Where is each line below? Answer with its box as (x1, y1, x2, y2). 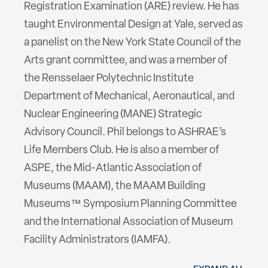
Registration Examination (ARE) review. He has (24, 1, 239, 13)
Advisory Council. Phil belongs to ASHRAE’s (24, 127, 226, 139)
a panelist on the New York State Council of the (24, 37, 241, 49)
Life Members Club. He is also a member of (24, 145, 219, 157)
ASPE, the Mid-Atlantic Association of (24, 163, 202, 175)
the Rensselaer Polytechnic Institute (24, 73, 194, 85)
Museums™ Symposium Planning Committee (24, 199, 237, 211)
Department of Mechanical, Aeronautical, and (24, 91, 234, 103)
